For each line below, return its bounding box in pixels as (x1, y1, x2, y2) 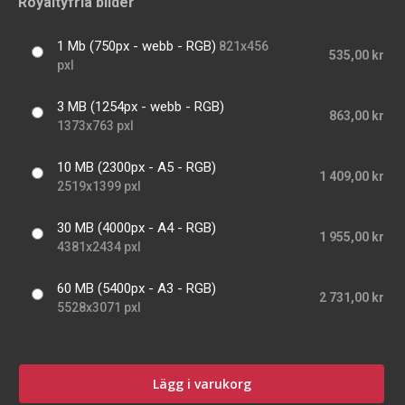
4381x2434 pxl (57, 240, 141, 255)
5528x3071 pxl (57, 300, 141, 316)
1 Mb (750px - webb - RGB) (57, 38, 216, 55)
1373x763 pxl (57, 118, 134, 134)
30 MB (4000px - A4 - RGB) (57, 220, 216, 237)
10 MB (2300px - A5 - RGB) (57, 159, 216, 176)
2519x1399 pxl (57, 179, 141, 194)
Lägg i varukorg (152, 375, 251, 393)
